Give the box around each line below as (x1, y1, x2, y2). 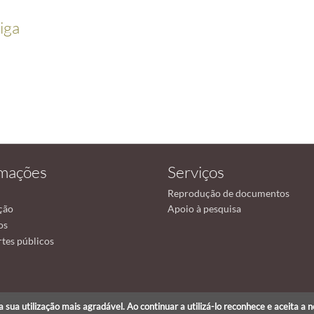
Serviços (168, 162, 224, 182)
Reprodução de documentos (168, 186, 289, 199)
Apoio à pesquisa (168, 203, 241, 215)
